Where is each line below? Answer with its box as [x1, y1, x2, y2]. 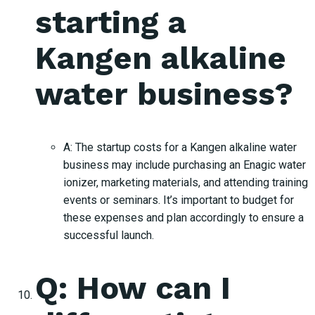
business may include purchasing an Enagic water [63, 157, 306, 172]
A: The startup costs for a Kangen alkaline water [63, 140, 297, 154]
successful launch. [63, 228, 154, 242]
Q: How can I [35, 269, 231, 307]
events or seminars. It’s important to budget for [63, 193, 294, 207]
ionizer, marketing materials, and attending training [63, 175, 308, 189]
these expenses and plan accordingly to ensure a [63, 210, 304, 224]
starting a [35, 4, 186, 41]
